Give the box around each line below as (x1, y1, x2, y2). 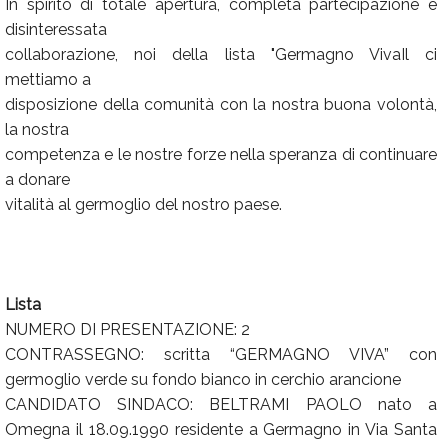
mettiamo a (5, 70, 91, 89)
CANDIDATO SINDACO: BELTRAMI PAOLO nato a (5, 395, 437, 414)
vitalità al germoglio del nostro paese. (5, 195, 282, 214)
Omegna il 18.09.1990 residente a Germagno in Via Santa (5, 420, 437, 439)
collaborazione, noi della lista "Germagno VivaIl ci (5, 45, 437, 64)
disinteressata (5, 20, 107, 39)
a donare (5, 170, 70, 189)
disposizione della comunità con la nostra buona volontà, (5, 95, 437, 114)
